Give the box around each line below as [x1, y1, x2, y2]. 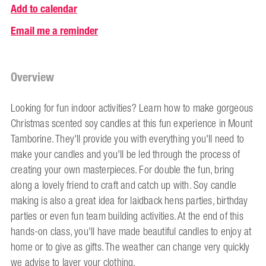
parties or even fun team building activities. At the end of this [11, 207, 243, 226]
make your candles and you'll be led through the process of [11, 145, 240, 164]
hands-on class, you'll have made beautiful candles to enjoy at [11, 222, 252, 242]
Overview [11, 67, 54, 87]
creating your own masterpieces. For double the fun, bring [11, 160, 235, 180]
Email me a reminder [11, 21, 98, 40]
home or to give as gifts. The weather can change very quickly [11, 237, 250, 257]
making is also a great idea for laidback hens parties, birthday [11, 191, 248, 211]
